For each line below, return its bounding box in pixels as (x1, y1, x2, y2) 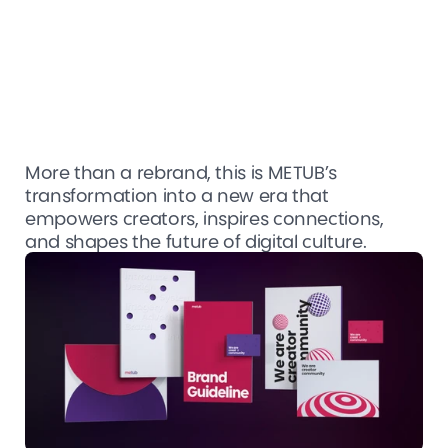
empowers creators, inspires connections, (25, 206, 384, 229)
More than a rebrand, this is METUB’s (25, 160, 338, 183)
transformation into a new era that (25, 183, 329, 206)
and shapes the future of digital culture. (25, 229, 367, 252)
